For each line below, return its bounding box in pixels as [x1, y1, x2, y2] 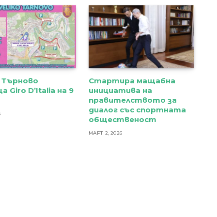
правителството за [88, 95, 177, 105]
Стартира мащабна [88, 76, 175, 86]
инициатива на [88, 86, 152, 95]
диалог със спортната [88, 105, 186, 115]
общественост [88, 115, 156, 124]
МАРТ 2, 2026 [88, 130, 123, 137]
